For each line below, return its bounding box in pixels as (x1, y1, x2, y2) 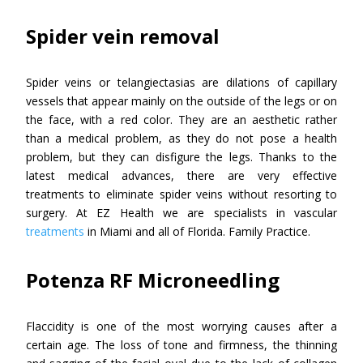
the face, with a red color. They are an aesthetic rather (25, 112, 338, 127)
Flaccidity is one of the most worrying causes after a (25, 318, 338, 334)
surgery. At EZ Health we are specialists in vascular (25, 205, 338, 220)
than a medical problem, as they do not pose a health (25, 130, 338, 146)
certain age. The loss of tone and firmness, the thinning (25, 337, 338, 352)
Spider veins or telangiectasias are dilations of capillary (25, 75, 338, 90)
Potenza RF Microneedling (25, 267, 280, 293)
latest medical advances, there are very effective (25, 168, 338, 183)
